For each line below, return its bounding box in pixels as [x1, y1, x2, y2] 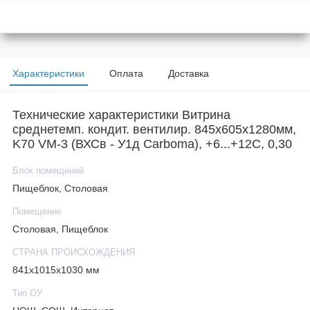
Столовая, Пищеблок [12, 224, 108, 235]
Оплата [109, 67, 143, 79]
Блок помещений [12, 166, 84, 176]
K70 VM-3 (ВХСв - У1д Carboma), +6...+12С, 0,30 [12, 137, 292, 152]
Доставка [168, 67, 209, 79]
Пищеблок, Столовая [12, 183, 108, 194]
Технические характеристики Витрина [12, 108, 230, 122]
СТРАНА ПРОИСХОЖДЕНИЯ [12, 248, 135, 258]
